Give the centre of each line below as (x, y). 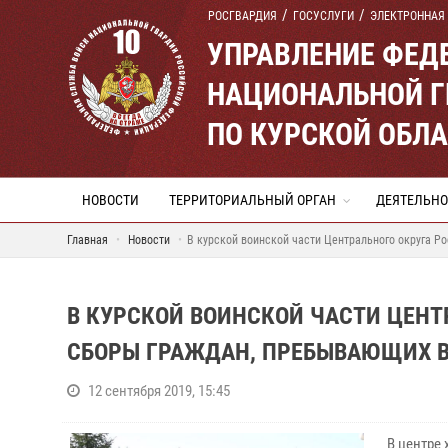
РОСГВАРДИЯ (242, 16)
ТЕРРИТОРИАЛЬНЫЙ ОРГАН (252, 200)
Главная (87, 240)
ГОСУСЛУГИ (323, 16)
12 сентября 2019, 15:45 (159, 391)
